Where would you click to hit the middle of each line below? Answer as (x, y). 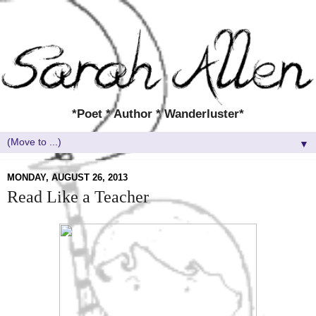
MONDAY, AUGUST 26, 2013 (67, 177)
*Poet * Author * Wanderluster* (158, 113)
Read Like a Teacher (78, 197)
